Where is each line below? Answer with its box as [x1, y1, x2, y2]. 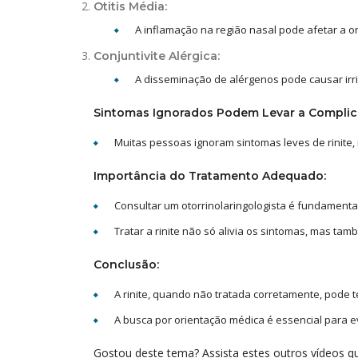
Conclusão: [93, 257, 159, 272]
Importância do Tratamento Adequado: [93, 169, 326, 183]
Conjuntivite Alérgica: [93, 49, 220, 63]
